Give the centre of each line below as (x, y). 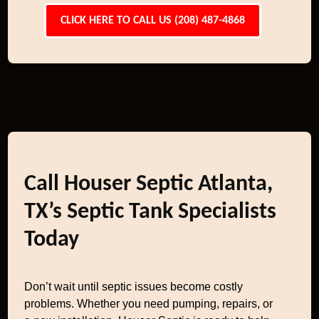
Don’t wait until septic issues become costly (134, 287)
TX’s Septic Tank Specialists (151, 212)
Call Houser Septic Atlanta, (149, 184)
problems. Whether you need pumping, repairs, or (149, 304)
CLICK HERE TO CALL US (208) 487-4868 (152, 21)
